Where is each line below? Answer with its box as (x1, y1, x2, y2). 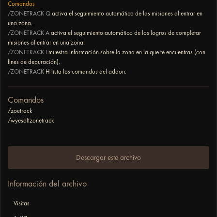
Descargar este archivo (76, 153, 141, 162)
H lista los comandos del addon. (44, 68, 126, 76)
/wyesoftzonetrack (8, 117, 54, 124)
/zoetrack (8, 107, 32, 115)
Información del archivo (8, 179, 87, 189)
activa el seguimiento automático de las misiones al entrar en (50, 10, 202, 17)
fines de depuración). (8, 58, 60, 66)
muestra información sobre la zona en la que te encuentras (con (47, 48, 205, 56)
